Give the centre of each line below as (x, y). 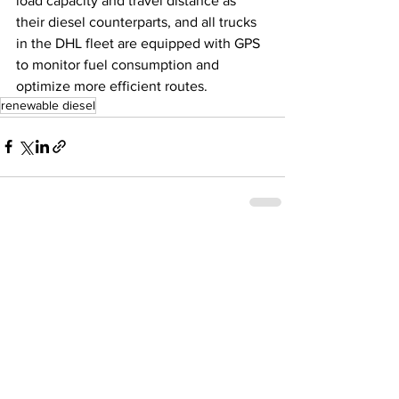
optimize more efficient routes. (114, 85)
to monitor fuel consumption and (119, 64)
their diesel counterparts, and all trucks (138, 21)
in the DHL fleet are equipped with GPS (140, 43)
